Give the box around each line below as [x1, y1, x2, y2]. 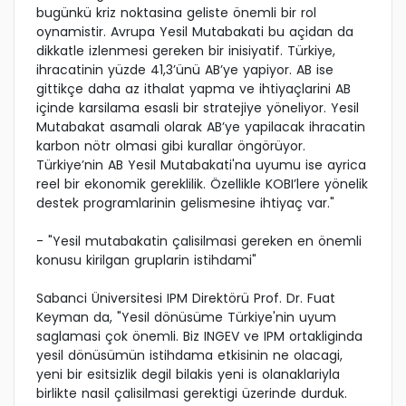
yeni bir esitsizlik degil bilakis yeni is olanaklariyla [36, 365, 340, 384]
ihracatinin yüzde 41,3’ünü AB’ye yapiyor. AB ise [36, 61, 333, 80]
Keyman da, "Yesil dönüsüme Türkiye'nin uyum [36, 308, 336, 327]
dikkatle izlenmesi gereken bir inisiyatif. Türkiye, [36, 42, 335, 61]
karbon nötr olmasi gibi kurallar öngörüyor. [36, 137, 305, 156]
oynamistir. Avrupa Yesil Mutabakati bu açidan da [36, 23, 353, 42]
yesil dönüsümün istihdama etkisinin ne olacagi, [36, 346, 343, 365]
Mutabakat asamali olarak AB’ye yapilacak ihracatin [36, 118, 365, 137]
